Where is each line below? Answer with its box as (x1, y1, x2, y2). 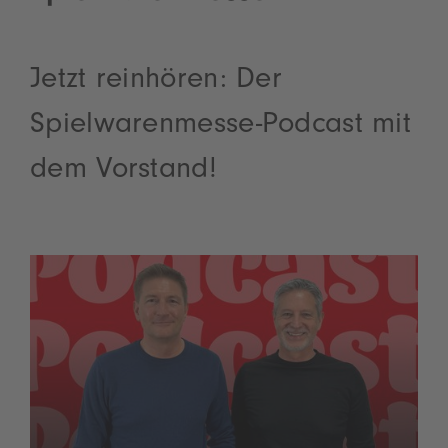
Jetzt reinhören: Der (30, 66, 283, 97)
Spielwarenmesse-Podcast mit (30, 111, 412, 142)
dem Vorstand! (30, 156, 217, 187)
